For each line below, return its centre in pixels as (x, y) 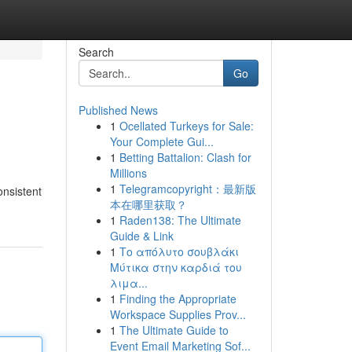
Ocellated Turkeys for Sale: (186, 126)
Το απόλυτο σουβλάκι (179, 251)
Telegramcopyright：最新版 (187, 189)
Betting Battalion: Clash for (185, 157)
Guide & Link (141, 236)
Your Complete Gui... (161, 141)
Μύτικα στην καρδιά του (176, 267)
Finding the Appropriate (178, 299)
